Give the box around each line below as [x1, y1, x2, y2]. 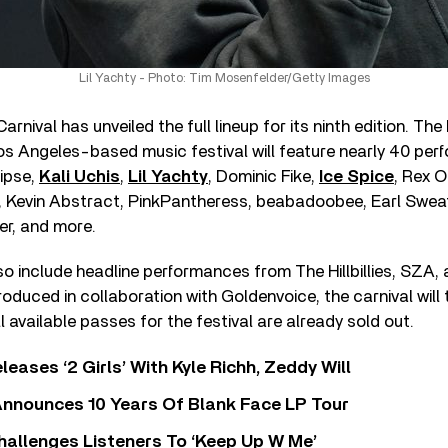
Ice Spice [319, 168, 394, 185]
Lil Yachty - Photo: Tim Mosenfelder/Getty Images [78, 72, 370, 85]
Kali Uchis [39, 168, 120, 185]
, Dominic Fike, [208, 168, 319, 185]
